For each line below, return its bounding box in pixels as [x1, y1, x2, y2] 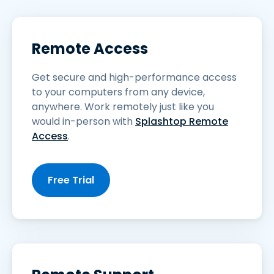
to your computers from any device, [32, 85, 205, 100]
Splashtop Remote [135, 114, 228, 129]
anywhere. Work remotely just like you [32, 100, 214, 114]
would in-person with [32, 114, 135, 129]
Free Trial [48, 173, 94, 188]
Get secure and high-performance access [32, 70, 237, 85]
